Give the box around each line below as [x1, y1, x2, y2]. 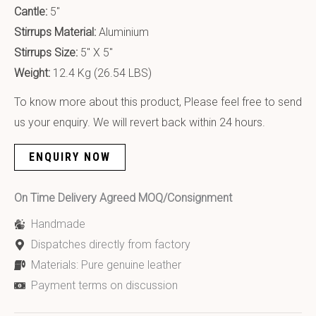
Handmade [31, 217, 85, 231]
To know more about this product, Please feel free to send [14, 95, 302, 109]
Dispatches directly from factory [31, 238, 190, 252]
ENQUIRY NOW [29, 150, 111, 164]
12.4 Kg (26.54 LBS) [53, 66, 152, 80]
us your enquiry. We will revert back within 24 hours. [14, 116, 265, 130]
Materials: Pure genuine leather [31, 258, 181, 272]
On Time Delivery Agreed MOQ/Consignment [14, 191, 232, 205]
